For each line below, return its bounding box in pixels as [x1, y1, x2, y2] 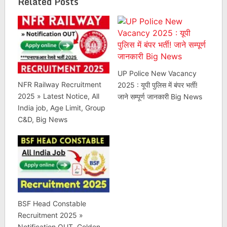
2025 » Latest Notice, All [17, 91, 99, 100]
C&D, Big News [17, 115, 67, 124]
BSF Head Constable [17, 199, 86, 208]
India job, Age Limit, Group [17, 103, 105, 112]
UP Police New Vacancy [117, 69, 197, 78]
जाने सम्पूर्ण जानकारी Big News [117, 92, 202, 101]
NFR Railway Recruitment [17, 80, 101, 89]
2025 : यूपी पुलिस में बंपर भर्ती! [117, 81, 198, 90]
